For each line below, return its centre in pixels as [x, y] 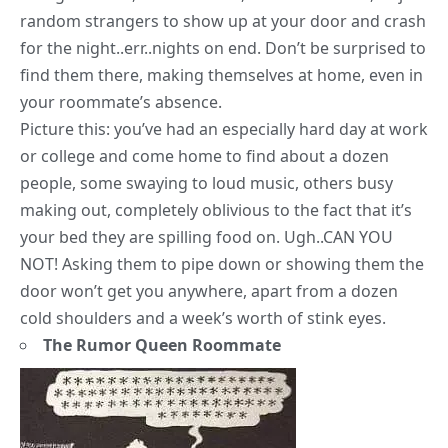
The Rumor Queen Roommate [162, 345]
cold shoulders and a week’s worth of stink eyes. [203, 318]
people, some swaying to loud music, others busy [206, 183]
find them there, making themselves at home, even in [221, 75]
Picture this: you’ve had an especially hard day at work [224, 129]
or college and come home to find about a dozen [204, 156]
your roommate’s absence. [121, 102]
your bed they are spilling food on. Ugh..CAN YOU [206, 237]
